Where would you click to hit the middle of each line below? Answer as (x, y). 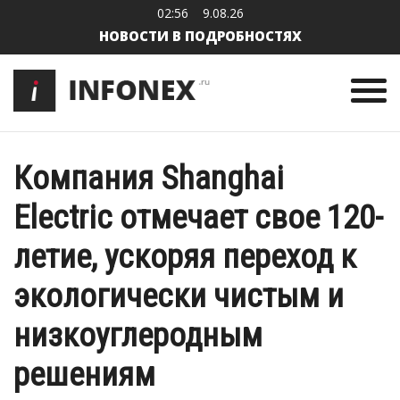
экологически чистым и (179, 296)
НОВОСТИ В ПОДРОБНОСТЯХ (200, 36)
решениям (84, 375)
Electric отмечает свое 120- (198, 218)
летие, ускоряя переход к (185, 257)
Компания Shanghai (149, 179)
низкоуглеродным (138, 336)
